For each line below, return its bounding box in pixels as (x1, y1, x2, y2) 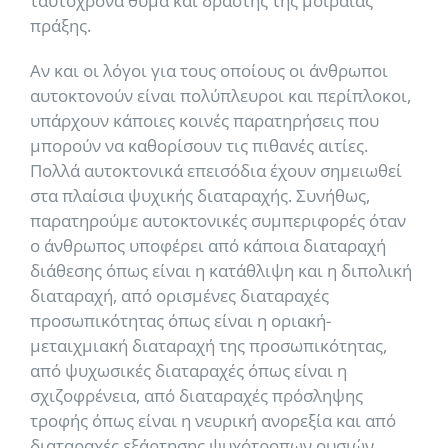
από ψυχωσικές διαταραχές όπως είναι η (30, 359, 347, 382)
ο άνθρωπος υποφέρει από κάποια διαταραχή (30, 234, 386, 257)
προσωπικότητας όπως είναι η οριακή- (30, 309, 331, 332)
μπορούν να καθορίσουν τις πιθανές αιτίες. (30, 134, 368, 157)
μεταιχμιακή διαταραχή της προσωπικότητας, (30, 334, 387, 357)
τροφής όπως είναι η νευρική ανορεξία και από (30, 409, 396, 432)
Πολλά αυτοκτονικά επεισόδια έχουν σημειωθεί (30, 159, 402, 182)
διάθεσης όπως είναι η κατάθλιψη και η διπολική (30, 259, 412, 282)
